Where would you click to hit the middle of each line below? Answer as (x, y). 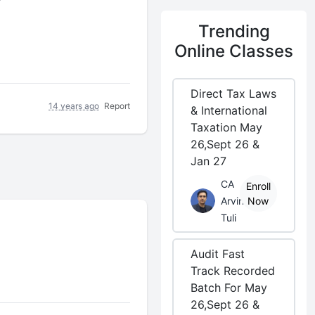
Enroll (258, 186)
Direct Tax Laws (234, 94)
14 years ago (74, 105)
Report (117, 105)
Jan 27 (209, 161)
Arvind (236, 201)
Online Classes (234, 51)
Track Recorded (233, 271)
